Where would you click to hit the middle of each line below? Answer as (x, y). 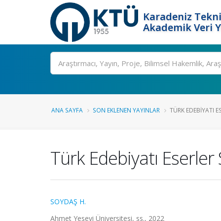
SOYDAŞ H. (68, 202)
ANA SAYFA (67, 110)
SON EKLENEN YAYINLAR (126, 110)
